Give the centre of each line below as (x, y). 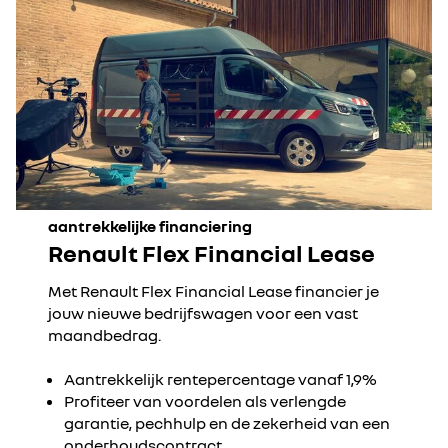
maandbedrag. (106, 335)
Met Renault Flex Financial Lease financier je (213, 291)
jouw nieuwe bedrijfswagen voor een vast (203, 313)
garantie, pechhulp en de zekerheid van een (227, 423)
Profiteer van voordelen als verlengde (205, 401)
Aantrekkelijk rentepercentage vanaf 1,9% (220, 379)
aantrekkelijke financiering (150, 226)
